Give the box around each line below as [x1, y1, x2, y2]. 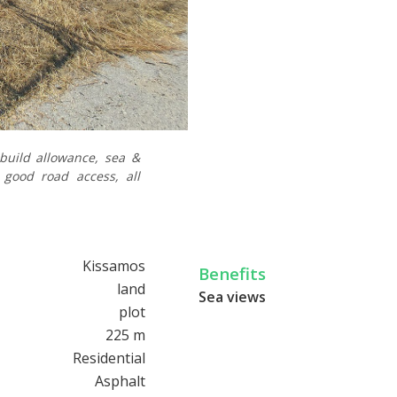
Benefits [198, 261, 266, 284]
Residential [73, 347, 145, 368]
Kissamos [82, 255, 145, 276]
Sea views [198, 286, 266, 307]
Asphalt [95, 370, 145, 391]
